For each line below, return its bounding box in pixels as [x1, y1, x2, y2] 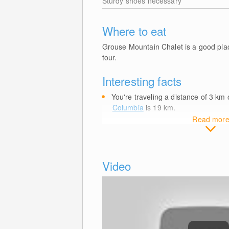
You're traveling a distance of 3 [111, 91, 216, 102]
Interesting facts [102, 73, 182, 89]
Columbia [112, 102, 144, 112]
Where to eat [102, 22, 167, 39]
